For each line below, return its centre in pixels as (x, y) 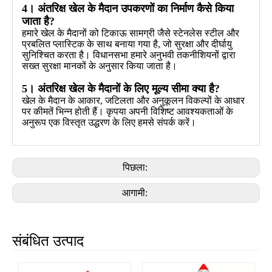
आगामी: (136, 192)
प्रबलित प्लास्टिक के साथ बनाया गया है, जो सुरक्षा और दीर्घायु (127, 44)
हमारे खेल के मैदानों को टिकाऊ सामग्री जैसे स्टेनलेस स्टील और (131, 33)
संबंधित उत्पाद (48, 241)
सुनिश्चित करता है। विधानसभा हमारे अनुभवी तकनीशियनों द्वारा (129, 55)
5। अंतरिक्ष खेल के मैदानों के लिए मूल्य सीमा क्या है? (121, 88)
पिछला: (136, 167)
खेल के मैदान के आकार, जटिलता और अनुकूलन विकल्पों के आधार (133, 100)
